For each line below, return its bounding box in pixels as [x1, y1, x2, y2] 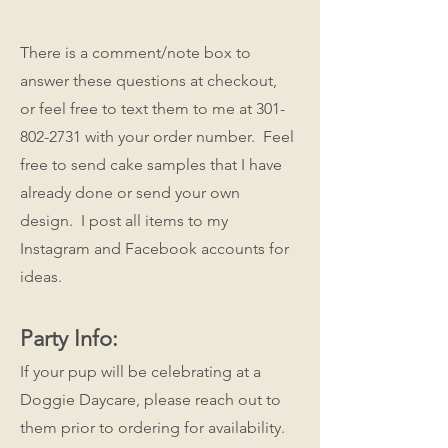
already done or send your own [20, 182, 240, 202]
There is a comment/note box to [20, 42, 251, 62]
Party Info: [20, 324, 130, 352]
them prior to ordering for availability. [20, 417, 289, 437]
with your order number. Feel [81, 126, 294, 146]
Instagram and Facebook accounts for [20, 238, 289, 258]
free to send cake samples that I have [20, 154, 282, 174]
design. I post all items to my [20, 210, 228, 230]
